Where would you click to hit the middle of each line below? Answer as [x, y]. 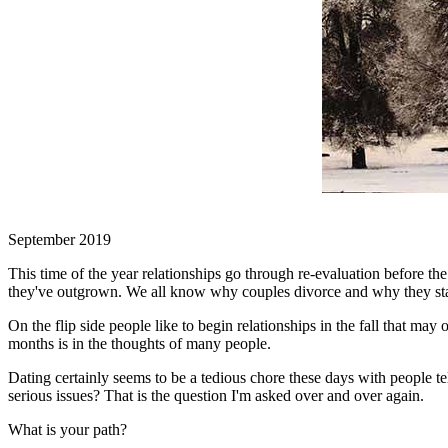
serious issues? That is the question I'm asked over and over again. [216, 395]
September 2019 [59, 239]
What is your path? [67, 429]
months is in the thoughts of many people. [139, 343]
